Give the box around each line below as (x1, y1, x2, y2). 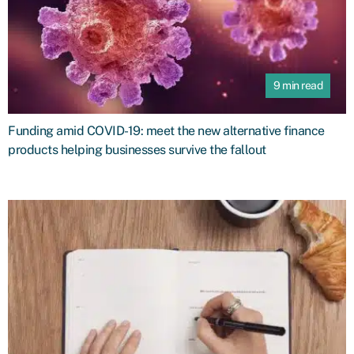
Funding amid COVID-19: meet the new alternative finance (8, 123, 325, 139)
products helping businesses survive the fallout (8, 142, 266, 158)
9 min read (273, 79, 322, 92)
